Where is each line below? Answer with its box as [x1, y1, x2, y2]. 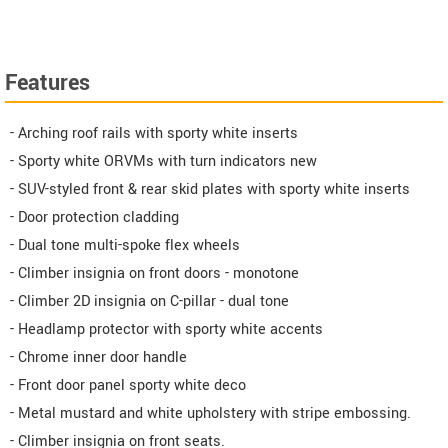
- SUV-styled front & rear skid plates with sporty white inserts [10, 178, 410, 200]
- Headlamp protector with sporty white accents [10, 318, 323, 340]
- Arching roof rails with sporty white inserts [10, 122, 298, 144]
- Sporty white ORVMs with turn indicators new [10, 150, 317, 172]
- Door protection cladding [10, 206, 179, 228]
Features [5, 66, 90, 99]
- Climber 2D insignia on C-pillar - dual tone [10, 290, 289, 312]
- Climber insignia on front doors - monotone [10, 262, 299, 284]
